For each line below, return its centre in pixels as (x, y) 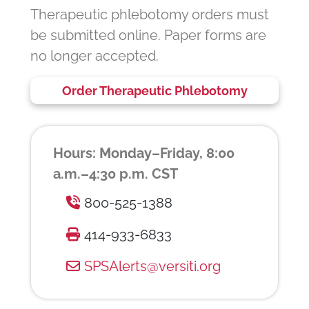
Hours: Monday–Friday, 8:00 (144, 153)
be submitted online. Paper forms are (148, 36)
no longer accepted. (94, 56)
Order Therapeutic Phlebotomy (154, 91)
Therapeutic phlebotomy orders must (150, 15)
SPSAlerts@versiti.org (152, 266)
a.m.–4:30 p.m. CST (116, 173)
